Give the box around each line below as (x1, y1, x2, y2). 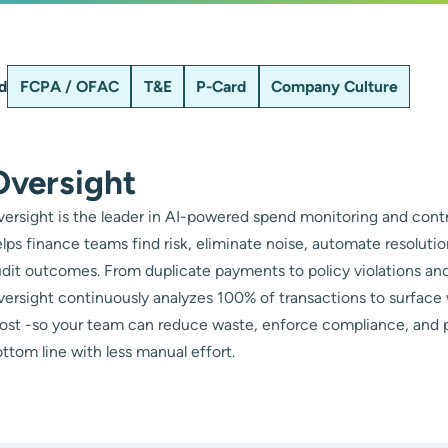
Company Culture (271, 77, 398, 97)
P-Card (196, 77, 247, 97)
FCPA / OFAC (19, 77, 119, 97)
